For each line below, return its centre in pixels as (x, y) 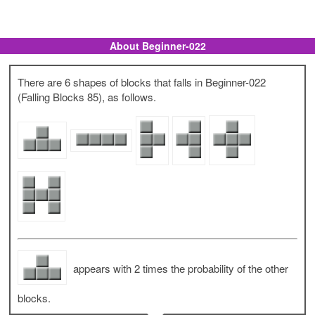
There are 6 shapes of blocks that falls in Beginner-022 (142, 82)
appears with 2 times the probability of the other (180, 269)
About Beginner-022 (157, 46)
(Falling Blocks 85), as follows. (87, 97)
